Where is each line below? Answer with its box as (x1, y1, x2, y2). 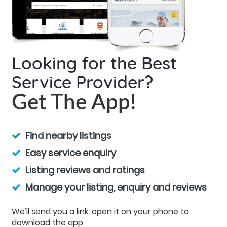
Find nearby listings (23, 129, 111, 142)
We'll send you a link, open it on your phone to (11, 206, 189, 218)
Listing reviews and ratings (23, 164, 145, 177)
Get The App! (11, 92, 136, 114)
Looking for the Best (11, 52, 177, 74)
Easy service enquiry (23, 146, 116, 160)
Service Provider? (11, 71, 153, 93)
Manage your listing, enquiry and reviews (23, 181, 207, 194)
